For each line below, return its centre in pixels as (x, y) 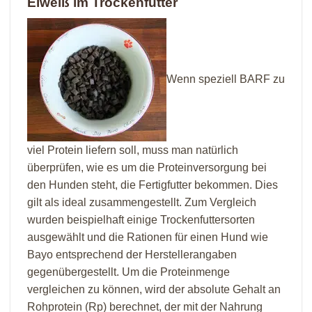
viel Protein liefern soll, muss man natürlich (133, 150)
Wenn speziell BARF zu (226, 79)
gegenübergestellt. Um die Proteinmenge (128, 272)
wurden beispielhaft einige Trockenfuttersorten (141, 220)
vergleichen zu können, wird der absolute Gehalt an (154, 290)
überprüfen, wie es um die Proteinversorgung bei (147, 168)
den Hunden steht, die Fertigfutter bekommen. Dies (153, 185)
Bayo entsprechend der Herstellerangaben (132, 255)
